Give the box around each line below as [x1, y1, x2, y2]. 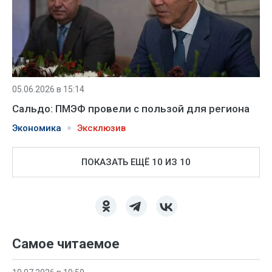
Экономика [12, 123, 61, 134]
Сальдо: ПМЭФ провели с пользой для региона [12, 103, 250, 115]
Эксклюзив [77, 123, 126, 134]
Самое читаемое [12, 236, 120, 251]
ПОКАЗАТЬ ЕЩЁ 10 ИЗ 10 [81, 157, 191, 168]
